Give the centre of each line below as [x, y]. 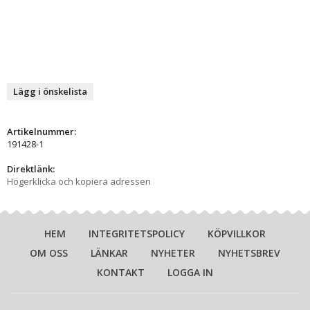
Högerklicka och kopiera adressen [79, 181]
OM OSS [49, 253]
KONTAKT [121, 272]
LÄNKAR [109, 253]
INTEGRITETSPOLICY [137, 233]
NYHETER [173, 253]
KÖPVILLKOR [237, 233]
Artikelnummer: [42, 131]
